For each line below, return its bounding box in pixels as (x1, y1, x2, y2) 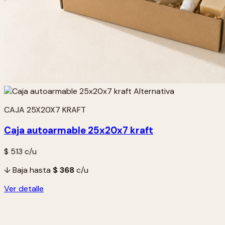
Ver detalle (4, 183, 44, 194)
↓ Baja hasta (4, 165, 53, 176)
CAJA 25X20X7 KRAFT (4, 104, 86, 115)
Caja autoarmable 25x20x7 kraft (4, 124, 153, 137)
